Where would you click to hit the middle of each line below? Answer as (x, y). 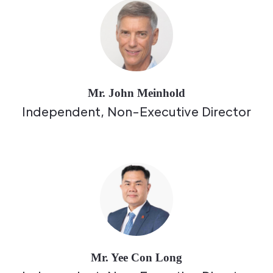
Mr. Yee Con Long (136, 258)
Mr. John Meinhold (136, 93)
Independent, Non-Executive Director (136, 112)
